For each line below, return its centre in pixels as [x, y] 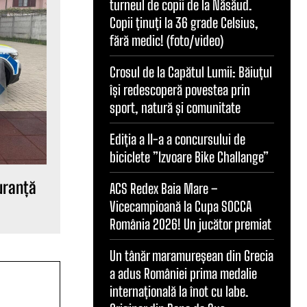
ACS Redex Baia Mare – [164, 188]
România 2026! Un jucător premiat [191, 224]
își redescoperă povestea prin [180, 89]
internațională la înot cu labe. [179, 291]
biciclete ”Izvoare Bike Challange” [189, 157]
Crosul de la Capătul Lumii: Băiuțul [191, 72]
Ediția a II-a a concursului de [177, 139]
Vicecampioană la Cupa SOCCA [181, 206]
